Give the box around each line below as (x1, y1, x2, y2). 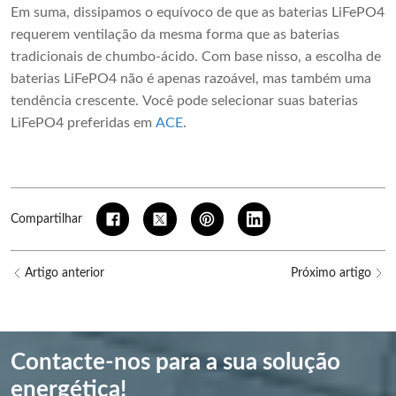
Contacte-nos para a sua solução (11, 350, 340, 374)
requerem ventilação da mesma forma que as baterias (11, 27, 339, 42)
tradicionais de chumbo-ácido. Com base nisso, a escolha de (11, 49, 381, 65)
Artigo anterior (25, 266, 104, 279)
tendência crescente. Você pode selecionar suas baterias (11, 94, 358, 109)
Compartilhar (11, 212, 82, 225)
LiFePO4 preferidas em (11, 116, 156, 131)
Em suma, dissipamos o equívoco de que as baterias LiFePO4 (11, 5, 385, 20)
